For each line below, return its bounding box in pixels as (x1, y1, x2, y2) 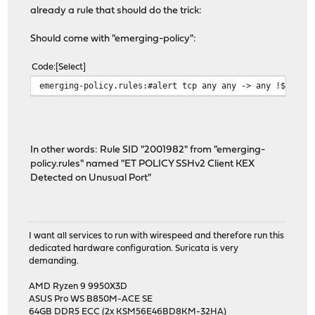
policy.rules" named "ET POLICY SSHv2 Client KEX (30, 158, 255, 169)
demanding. (29, 257, 79, 266)
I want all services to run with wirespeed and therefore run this (29, 231, 285, 241)
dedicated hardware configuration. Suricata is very (29, 244, 239, 254)
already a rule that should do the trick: (30, 5, 202, 16)
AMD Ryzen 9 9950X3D (29, 282, 128, 292)
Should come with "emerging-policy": (30, 33, 197, 44)
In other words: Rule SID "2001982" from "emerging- (30, 144, 266, 155)
